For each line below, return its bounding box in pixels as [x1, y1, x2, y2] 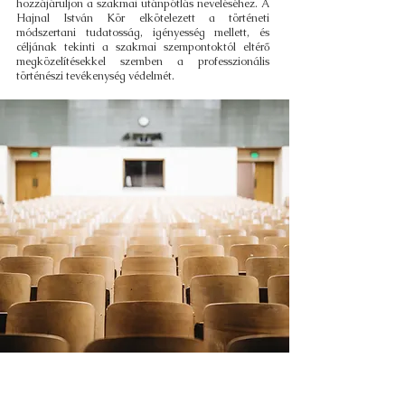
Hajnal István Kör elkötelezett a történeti [16, 11, 269, 25]
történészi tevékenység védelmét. [16, 69, 174, 83]
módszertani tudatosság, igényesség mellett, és [16, 25, 269, 40]
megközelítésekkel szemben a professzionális [16, 54, 269, 69]
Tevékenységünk [60, 366, 230, 395]
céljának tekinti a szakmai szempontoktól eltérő [16, 40, 269, 54]
